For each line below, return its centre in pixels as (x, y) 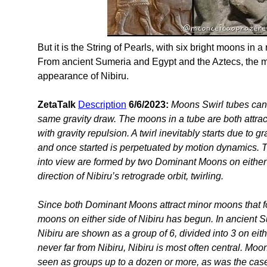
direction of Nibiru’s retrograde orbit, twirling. (131, 176)
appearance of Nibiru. (83, 76)
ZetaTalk (57, 104)
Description (102, 104)
